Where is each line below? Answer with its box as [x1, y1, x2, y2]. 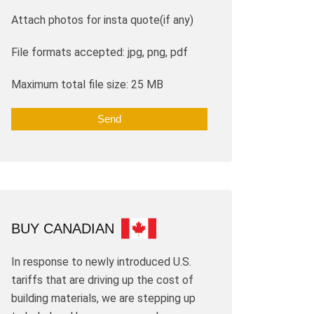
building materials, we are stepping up [11, 291, 196, 305]
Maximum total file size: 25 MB [11, 77, 163, 91]
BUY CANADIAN [11, 220, 114, 236]
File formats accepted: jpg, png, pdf [11, 45, 188, 59]
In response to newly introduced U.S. [11, 254, 191, 268]
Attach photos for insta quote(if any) [11, 13, 193, 27]
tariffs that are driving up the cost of [11, 273, 193, 287]
